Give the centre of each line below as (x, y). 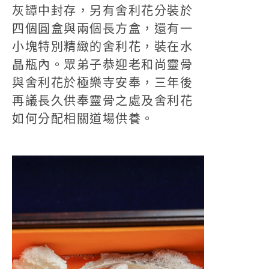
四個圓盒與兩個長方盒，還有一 (102, 29)
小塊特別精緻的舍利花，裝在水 (102, 47)
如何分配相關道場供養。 (83, 119)
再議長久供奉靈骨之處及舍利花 (102, 101)
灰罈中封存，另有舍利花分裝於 (102, 11)
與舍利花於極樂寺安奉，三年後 (102, 83)
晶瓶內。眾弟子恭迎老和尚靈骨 (102, 65)
